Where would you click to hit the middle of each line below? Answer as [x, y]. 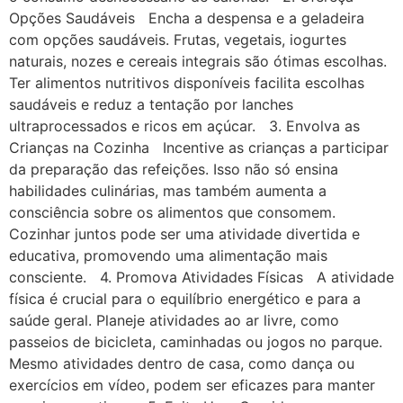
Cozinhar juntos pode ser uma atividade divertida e [184, 233]
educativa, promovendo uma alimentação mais [168, 255]
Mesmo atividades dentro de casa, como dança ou [182, 363]
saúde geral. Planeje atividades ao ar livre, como [174, 320]
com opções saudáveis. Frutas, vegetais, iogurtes [178, 39]
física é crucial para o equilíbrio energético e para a [185, 298]
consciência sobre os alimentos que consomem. [172, 212]
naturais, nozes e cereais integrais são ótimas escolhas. [198, 61]
